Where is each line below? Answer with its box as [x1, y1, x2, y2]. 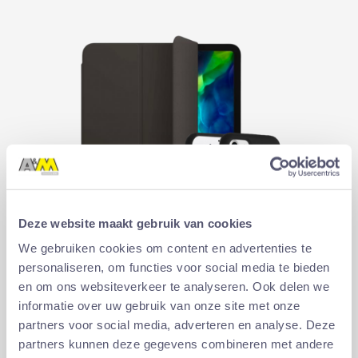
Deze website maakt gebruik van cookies [18, 216, 253, 230]
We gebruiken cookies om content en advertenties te [18, 241, 312, 255]
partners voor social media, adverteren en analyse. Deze [18, 317, 336, 332]
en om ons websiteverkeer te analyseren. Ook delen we [18, 279, 329, 293]
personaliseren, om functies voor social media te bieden [18, 260, 330, 274]
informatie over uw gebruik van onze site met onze [18, 298, 300, 312]
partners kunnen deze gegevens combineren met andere [18, 336, 334, 351]
